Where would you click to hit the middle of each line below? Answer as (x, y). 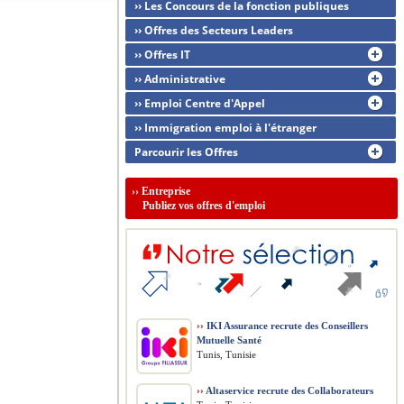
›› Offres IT (162, 55)
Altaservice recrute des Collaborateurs (289, 390)
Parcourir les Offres (186, 152)
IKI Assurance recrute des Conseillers (286, 326)
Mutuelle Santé (229, 340)
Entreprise (166, 191)
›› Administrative (180, 79)
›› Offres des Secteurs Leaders (214, 30)
